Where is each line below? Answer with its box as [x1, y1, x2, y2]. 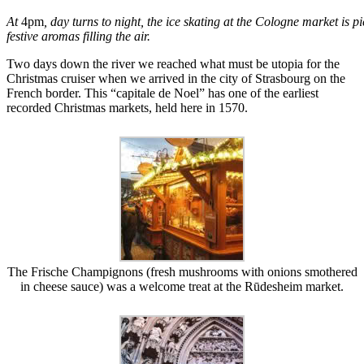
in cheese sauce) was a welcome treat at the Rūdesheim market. [20, 279, 344, 293]
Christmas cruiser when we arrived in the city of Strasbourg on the [6, 71, 345, 85]
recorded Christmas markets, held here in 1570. [6, 100, 248, 115]
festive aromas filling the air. [6, 28, 150, 43]
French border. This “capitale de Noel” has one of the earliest [6, 85, 318, 100]
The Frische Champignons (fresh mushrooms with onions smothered [6, 264, 357, 279]
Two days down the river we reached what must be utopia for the [6, 56, 340, 71]
